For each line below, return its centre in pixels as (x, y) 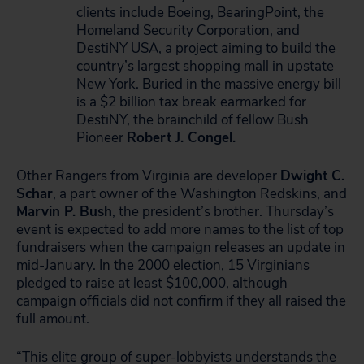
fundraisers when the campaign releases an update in (181, 247)
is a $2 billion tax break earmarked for (191, 102)
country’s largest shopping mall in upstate (205, 66)
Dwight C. (312, 176)
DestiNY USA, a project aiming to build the (206, 48)
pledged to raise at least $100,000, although (152, 283)
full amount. (53, 319)
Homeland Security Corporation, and (188, 30)
